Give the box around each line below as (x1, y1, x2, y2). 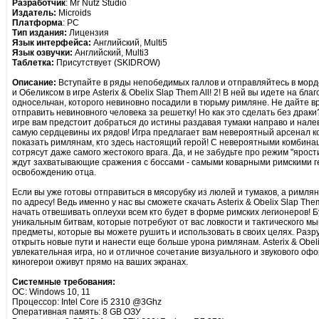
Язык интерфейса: (12, 38, 91, 48)
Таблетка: (12, 58, 54, 68)
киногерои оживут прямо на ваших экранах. (12, 257, 188, 267)
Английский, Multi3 (73, 48, 149, 58)
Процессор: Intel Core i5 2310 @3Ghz (12, 297, 162, 307)
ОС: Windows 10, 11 (12, 287, 90, 297)
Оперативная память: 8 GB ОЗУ (12, 307, 141, 317)
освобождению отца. (12, 167, 96, 177)
